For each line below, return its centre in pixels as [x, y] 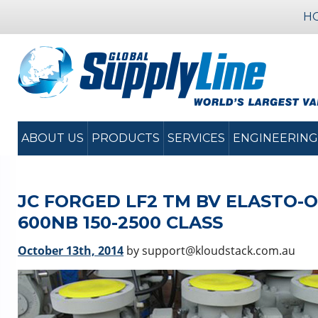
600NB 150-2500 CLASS [120, 223]
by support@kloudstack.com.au [209, 251]
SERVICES [196, 138]
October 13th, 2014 [71, 251]
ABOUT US [53, 138]
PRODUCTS [126, 138]
